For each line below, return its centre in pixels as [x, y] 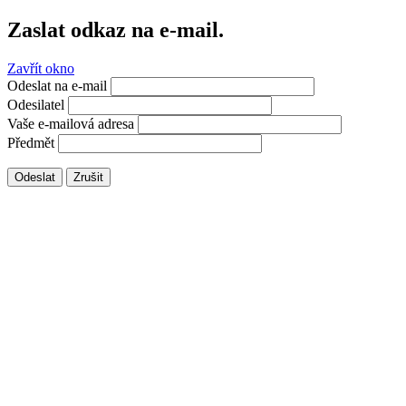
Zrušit [88, 177]
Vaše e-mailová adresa [71, 123]
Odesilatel [36, 104]
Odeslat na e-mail [57, 85]
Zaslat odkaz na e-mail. [116, 29]
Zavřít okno [41, 68]
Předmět [31, 142]
